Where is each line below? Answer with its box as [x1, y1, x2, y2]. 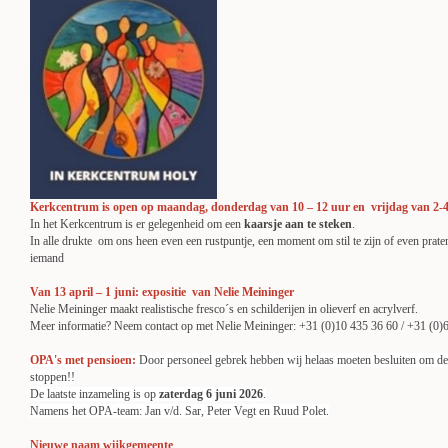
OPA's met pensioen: [30, 353, 136, 367]
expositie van [139, 285, 214, 299]
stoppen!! [30, 370, 75, 384]
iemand [30, 251, 199, 265]
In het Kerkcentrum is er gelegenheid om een [30, 217, 244, 231]
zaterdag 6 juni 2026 [159, 387, 263, 401]
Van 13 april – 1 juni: [30, 285, 139, 299]
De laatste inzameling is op [30, 387, 159, 401]
